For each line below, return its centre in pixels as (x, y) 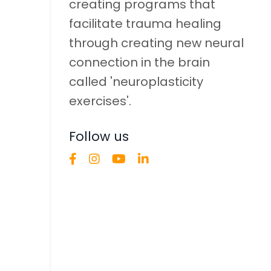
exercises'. (100, 101)
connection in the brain (139, 62)
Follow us (99, 136)
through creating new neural (156, 43)
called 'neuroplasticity (136, 81)
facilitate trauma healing (145, 23)
